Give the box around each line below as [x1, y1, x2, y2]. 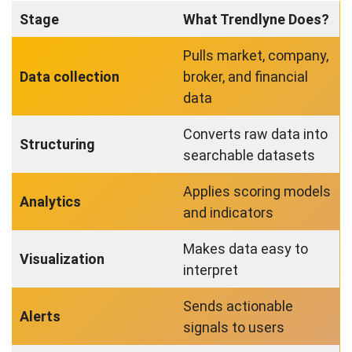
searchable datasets [183, 147, 315, 164]
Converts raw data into [183, 126, 328, 143]
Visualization [20, 251, 104, 268]
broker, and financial [183, 68, 308, 86]
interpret [183, 262, 238, 279]
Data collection [20, 68, 119, 86]
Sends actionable [183, 298, 293, 315]
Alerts [20, 308, 60, 325]
